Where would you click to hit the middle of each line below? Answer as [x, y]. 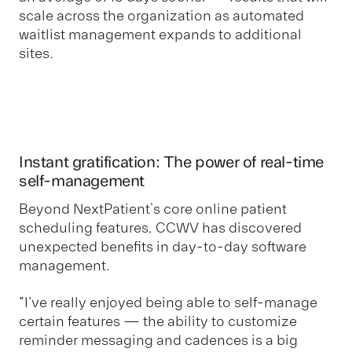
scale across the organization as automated [161, 15]
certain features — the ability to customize [158, 321]
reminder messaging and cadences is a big [158, 340]
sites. [36, 53]
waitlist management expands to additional [160, 34]
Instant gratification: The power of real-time [172, 163]
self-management [82, 181]
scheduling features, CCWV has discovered [160, 228]
